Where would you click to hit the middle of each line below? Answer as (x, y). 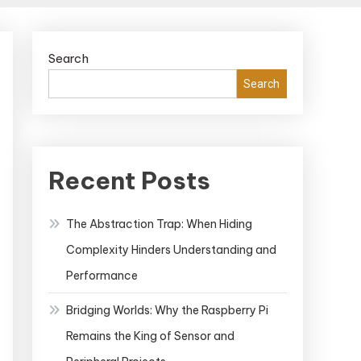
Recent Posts (129, 181)
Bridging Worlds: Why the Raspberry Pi (167, 311)
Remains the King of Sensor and (150, 336)
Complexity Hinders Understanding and (171, 250)
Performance (102, 276)
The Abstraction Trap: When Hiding (159, 224)
